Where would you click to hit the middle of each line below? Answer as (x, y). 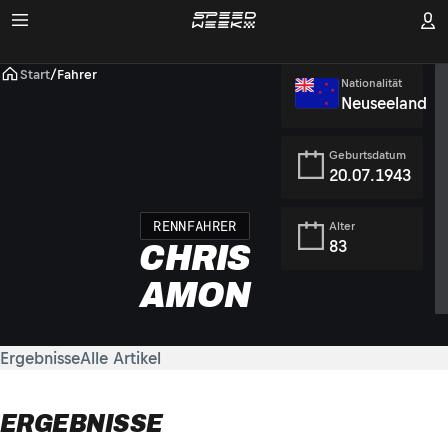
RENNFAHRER (195, 225)
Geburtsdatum (367, 155)
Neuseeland (384, 103)
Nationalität (371, 83)
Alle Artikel (120, 358)
